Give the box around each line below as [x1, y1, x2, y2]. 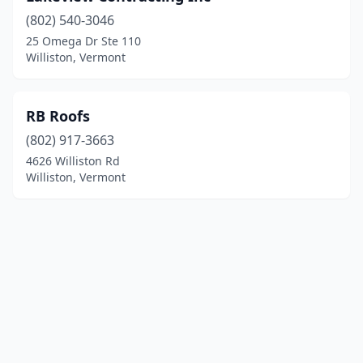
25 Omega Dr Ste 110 [26, 33, 141, 49]
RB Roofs [26, 106, 90, 126]
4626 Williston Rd [26, 153, 120, 169]
